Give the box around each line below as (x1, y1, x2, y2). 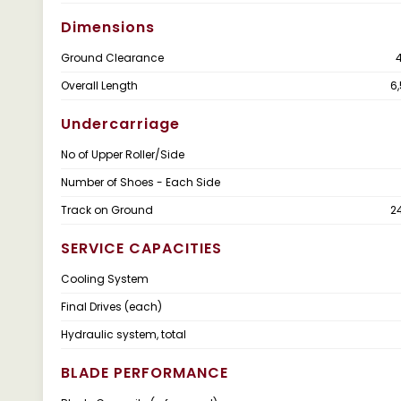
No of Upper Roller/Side (61, 147, 184, 162)
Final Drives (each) (61, 299, 162, 314)
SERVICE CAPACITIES (61, 238, 222, 259)
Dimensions (61, 17, 155, 38)
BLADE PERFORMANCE (61, 363, 228, 383)
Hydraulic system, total (61, 327, 186, 342)
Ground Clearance (61, 50, 164, 65)
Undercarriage (61, 114, 180, 134)
